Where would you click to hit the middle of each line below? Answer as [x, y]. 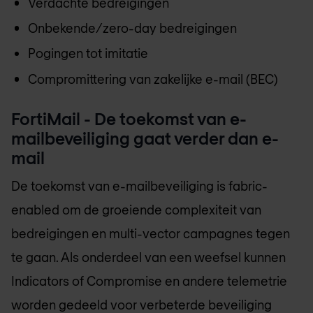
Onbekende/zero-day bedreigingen [132, 28]
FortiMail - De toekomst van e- [129, 119]
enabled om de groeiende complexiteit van [136, 210]
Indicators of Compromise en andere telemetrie [149, 281]
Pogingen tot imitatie [88, 53]
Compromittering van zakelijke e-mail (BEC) [153, 79]
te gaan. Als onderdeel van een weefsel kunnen [148, 257]
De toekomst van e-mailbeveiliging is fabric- [139, 186]
